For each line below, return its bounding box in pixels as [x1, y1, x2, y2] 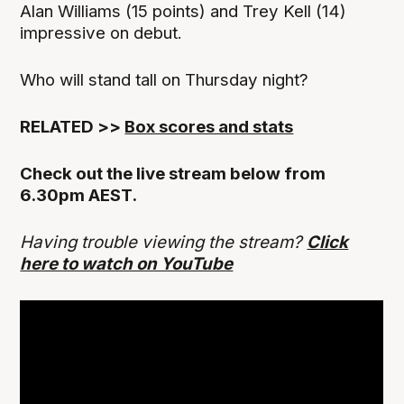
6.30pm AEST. [20, 185, 142, 207]
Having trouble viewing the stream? [20, 232, 308, 253]
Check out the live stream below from [20, 163, 326, 185]
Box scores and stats [124, 115, 294, 137]
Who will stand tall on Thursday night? [20, 69, 314, 90]
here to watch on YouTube [20, 253, 234, 275]
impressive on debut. [20, 22, 188, 43]
